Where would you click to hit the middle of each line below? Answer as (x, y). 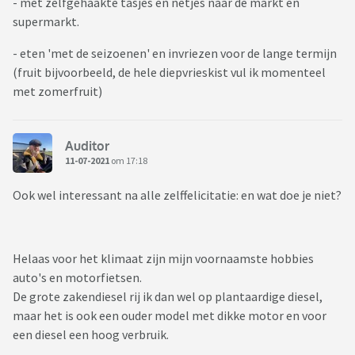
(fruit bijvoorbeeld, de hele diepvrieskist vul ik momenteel (169, 73)
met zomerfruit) (57, 92)
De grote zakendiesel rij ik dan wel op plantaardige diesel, (168, 297)
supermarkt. (46, 22)
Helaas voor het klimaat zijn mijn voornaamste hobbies (163, 259)
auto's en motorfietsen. (78, 278)
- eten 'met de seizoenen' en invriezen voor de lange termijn (175, 53)
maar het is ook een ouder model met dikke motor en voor (170, 316)
